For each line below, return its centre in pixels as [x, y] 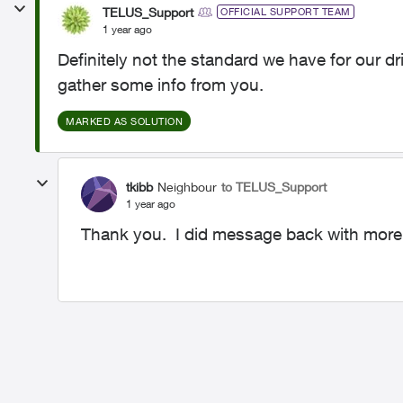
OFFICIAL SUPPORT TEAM [286, 11]
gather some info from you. [161, 85]
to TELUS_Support [274, 186]
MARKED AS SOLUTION [124, 121]
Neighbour [187, 186]
